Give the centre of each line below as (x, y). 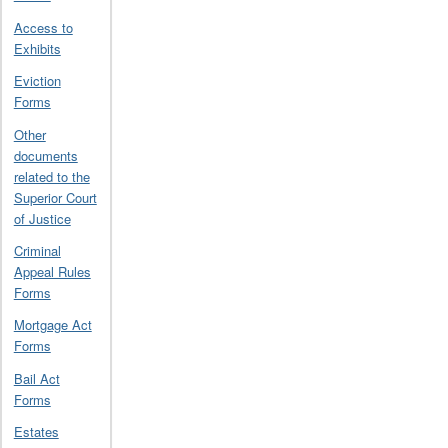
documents (45, 155)
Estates (36, 432)
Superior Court (55, 197)
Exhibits (37, 48)
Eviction (37, 81)
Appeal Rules (52, 271)
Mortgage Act (52, 325)
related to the (51, 176)
